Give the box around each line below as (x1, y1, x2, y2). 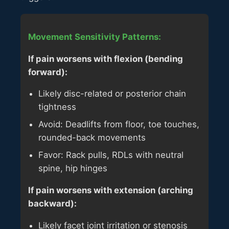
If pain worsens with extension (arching (28, 185, 193, 196)
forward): (28, 66, 67, 77)
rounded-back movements (38, 132, 146, 143)
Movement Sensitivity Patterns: (28, 31, 161, 42)
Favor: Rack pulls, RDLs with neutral (38, 150, 184, 161)
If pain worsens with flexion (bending (28, 53, 183, 64)
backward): (28, 198, 77, 209)
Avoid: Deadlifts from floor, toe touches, (38, 119, 199, 130)
